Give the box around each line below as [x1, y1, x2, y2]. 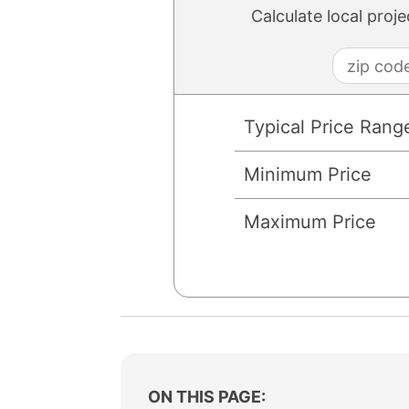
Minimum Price [244, 163, 372, 185]
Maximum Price [244, 211, 376, 233]
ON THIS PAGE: [148, 386, 266, 406]
